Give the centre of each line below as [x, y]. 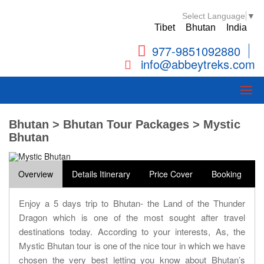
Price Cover [171, 174]
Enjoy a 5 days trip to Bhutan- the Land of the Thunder [132, 203]
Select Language [214, 16]
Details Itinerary [101, 174]
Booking [227, 174]
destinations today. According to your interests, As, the [132, 232]
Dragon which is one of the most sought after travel [132, 217]
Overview [36, 174]
